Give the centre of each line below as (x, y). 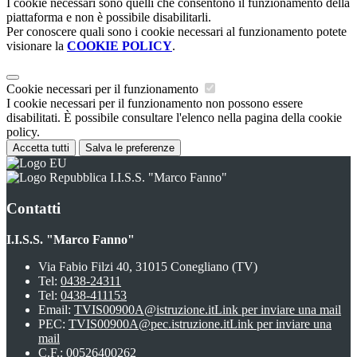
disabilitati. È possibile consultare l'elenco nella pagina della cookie (174, 118)
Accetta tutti (41, 148)
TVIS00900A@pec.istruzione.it (149, 324)
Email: (56, 309)
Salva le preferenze (130, 148)
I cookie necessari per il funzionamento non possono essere (155, 104)
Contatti (33, 208)
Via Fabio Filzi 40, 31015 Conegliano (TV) (148, 266)
